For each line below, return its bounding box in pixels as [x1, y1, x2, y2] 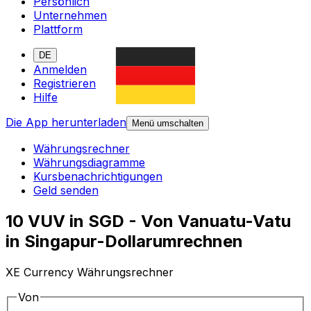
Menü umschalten [132, 118, 203, 129]
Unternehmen [33, 8, 107, 23]
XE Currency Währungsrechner [6, 265, 174, 280]
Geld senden [33, 183, 99, 198]
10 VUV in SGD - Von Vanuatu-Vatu [6, 211, 291, 232]
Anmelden [33, 62, 87, 77]
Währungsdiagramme [33, 155, 145, 170]
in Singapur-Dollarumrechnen [6, 231, 243, 252]
